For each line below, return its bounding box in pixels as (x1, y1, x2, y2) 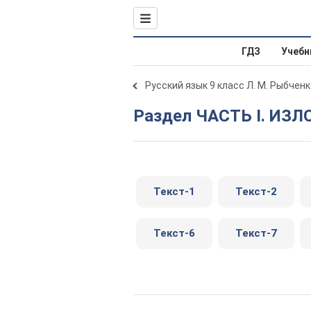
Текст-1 (153, 185, 195, 198)
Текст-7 (235, 227, 277, 239)
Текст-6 (153, 227, 195, 239)
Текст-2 (235, 185, 277, 198)
